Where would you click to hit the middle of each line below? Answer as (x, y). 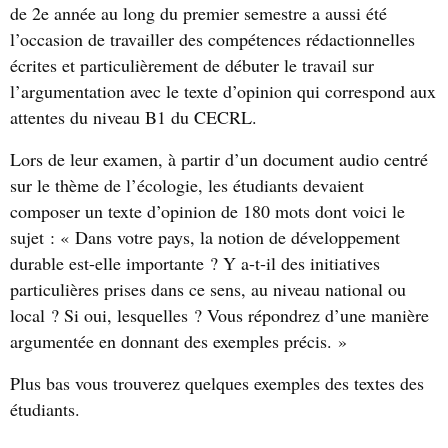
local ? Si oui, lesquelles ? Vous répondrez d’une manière (219, 315)
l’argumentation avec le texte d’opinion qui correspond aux (223, 91)
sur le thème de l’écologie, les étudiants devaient (187, 185)
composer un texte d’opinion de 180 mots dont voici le (207, 211)
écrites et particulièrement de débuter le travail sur (192, 65)
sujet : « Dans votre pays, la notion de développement (205, 237)
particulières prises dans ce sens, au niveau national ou (208, 289)
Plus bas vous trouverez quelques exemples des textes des (217, 383)
